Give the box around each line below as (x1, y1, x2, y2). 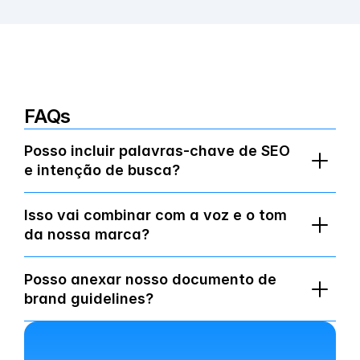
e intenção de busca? (24, 162, 180, 178)
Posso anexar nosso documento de (24, 271, 276, 288)
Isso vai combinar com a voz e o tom (24, 207, 287, 223)
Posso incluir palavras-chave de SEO (24, 142, 290, 159)
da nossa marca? (24, 226, 149, 243)
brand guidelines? (24, 290, 153, 307)
